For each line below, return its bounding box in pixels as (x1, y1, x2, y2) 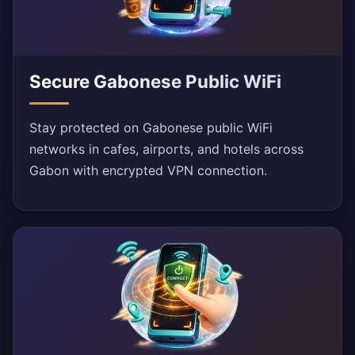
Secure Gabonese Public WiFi (29, 71, 281, 93)
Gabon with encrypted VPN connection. (29, 162, 267, 179)
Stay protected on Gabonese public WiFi (29, 120, 273, 136)
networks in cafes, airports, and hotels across (29, 141, 303, 158)
